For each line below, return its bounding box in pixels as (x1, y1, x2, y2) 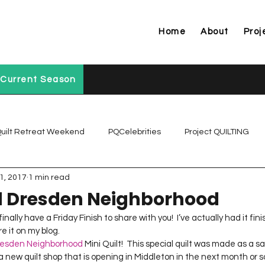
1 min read (28, 173, 70, 182)
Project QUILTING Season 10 (146, 222, 253, 231)
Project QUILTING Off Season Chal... (18, 174, 150, 183)
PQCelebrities (108, 127, 161, 136)
